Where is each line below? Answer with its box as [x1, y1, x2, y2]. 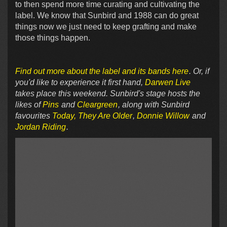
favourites [15, 111, 52, 121]
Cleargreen [77, 100, 118, 109]
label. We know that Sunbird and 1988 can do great [15, 11, 199, 20]
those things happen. [15, 33, 90, 43]
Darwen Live [145, 78, 191, 87]
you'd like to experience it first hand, [15, 78, 145, 87]
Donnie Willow [137, 111, 190, 121]
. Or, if [189, 67, 209, 76]
